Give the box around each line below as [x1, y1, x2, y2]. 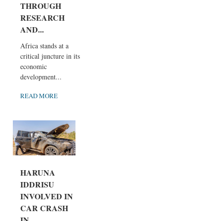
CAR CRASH [20, 202, 68, 214]
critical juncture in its [20, 51, 80, 61]
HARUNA [20, 167, 55, 179]
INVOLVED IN [20, 190, 73, 202]
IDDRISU [20, 179, 54, 190]
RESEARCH [20, 11, 65, 23]
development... [20, 72, 62, 81]
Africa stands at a [20, 40, 69, 50]
